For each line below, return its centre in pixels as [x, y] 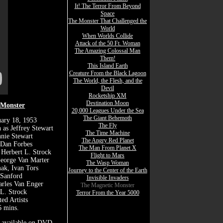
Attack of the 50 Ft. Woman [108, 43]
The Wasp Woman [108, 163]
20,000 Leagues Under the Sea [108, 111]
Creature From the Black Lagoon [108, 73]
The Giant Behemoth [108, 118]
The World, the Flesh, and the [108, 81]
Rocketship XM [108, 96]
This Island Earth [108, 66]
